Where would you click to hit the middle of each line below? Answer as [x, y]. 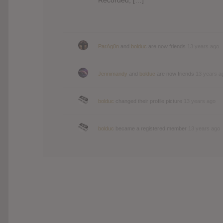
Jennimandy [113, 73]
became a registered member [151, 128]
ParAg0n [109, 46]
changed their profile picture [149, 101]
